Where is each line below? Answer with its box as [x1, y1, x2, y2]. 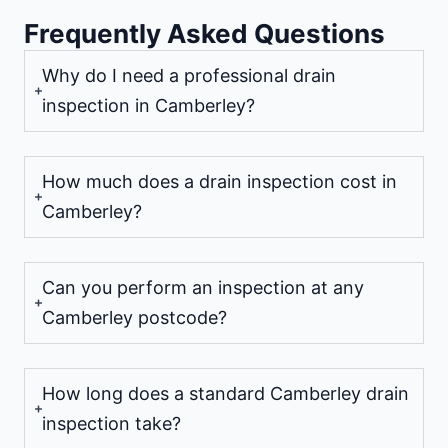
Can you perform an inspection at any [42, 276, 364, 298]
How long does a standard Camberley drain [42, 382, 409, 404]
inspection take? [42, 412, 181, 434]
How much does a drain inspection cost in [42, 170, 397, 192]
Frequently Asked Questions [24, 17, 385, 49]
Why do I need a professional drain [42, 64, 336, 86]
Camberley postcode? [42, 306, 227, 328]
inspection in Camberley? [42, 94, 255, 116]
